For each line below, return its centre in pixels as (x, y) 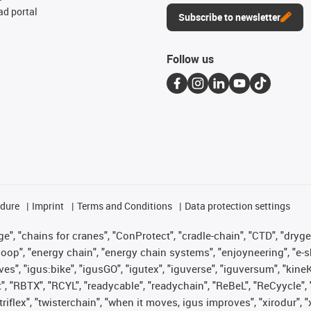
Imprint (48, 205)
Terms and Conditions (124, 205)
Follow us (190, 59)
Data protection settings (238, 205)
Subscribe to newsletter (229, 17)
